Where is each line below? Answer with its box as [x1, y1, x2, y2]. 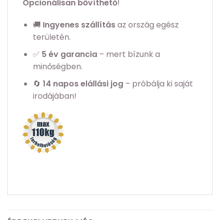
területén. [32, 31, 71, 43]
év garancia [46, 48, 97, 60]
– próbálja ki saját [123, 78, 193, 89]
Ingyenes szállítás [42, 19, 115, 31]
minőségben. [32, 60, 82, 72]
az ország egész [115, 19, 179, 31]
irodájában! [32, 90, 77, 102]
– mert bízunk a [97, 48, 160, 60]
